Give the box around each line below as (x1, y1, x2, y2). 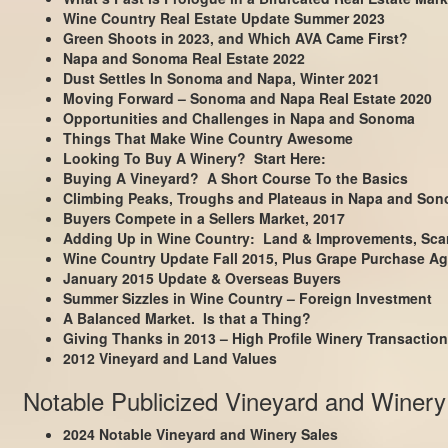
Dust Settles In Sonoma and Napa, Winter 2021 (62, 67, 380, 88)
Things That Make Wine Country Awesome (62, 127, 353, 148)
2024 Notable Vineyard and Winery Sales (62, 423, 338, 444)
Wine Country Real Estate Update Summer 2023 (62, 7, 385, 28)
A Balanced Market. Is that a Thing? (62, 307, 311, 328)
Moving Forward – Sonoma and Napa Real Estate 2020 (62, 87, 432, 108)
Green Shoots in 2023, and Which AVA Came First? (62, 27, 408, 48)
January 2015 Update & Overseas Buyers (62, 267, 341, 288)
